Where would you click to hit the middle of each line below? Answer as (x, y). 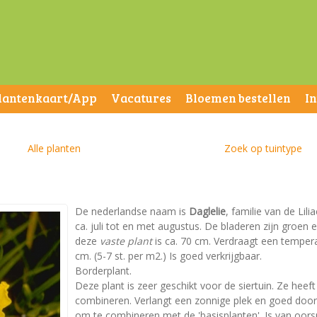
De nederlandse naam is (132, 211)
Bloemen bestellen (238, 98)
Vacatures (141, 98)
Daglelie (207, 211)
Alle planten (54, 148)
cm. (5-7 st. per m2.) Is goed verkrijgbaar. (168, 256)
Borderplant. (103, 271)
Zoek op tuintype (263, 148)
